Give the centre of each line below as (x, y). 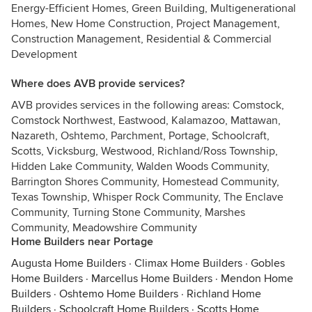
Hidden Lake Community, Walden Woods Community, (140, 166)
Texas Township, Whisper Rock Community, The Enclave (147, 197)
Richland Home (224, 294)
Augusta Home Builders (69, 263)
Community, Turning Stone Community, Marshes (128, 212)
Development (44, 54)
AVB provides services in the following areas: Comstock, (148, 105)
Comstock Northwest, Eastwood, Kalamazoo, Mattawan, (146, 120)
